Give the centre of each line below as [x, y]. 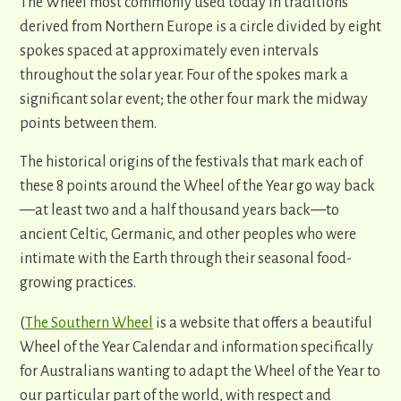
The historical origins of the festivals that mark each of [191, 162]
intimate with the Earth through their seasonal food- [186, 259]
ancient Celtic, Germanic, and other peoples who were [188, 235]
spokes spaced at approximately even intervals [169, 51]
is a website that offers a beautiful [263, 324]
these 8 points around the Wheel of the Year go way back [197, 187]
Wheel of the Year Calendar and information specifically [196, 348]
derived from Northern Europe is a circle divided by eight [200, 27]
